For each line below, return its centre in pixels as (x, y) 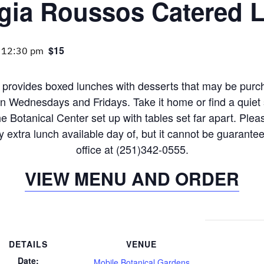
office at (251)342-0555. (132, 149)
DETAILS (28, 244)
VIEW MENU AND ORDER (132, 178)
